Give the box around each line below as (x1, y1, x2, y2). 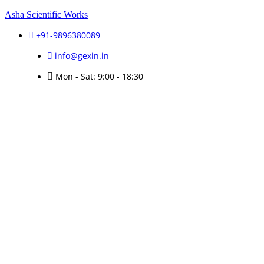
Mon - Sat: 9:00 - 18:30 (55, 71, 143, 82)
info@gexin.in (55, 50, 109, 61)
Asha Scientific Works (5, 9, 88, 19)
